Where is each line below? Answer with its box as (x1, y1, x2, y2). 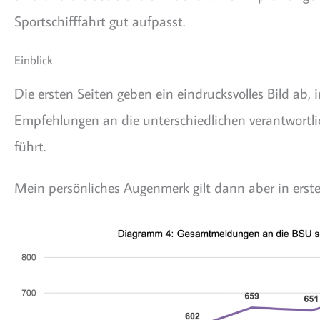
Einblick (14, 52, 53, 69)
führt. (14, 136, 46, 155)
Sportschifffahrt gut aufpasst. (14, 11, 185, 30)
